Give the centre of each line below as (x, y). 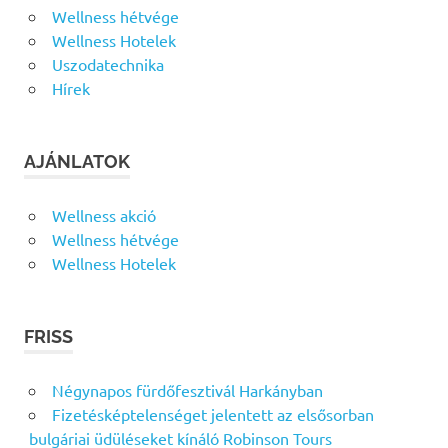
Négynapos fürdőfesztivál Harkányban (187, 390)
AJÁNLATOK (77, 162)
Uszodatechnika (107, 64)
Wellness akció (103, 215)
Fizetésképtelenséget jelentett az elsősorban (212, 414)
